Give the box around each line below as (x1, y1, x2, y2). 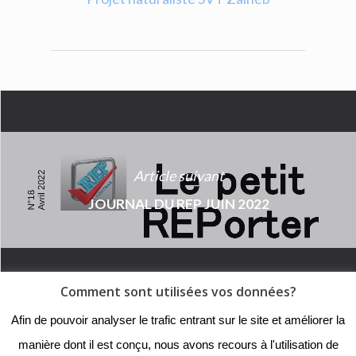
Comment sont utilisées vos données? (60, 282, 296, 300)
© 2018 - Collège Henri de (98, 312, 258, 330)
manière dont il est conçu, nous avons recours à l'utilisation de (17, 337, 339, 351)
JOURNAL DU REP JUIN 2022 (87, 195, 269, 212)
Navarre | (82, 336, 149, 354)
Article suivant (133, 166, 224, 184)
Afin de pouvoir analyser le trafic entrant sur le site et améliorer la (11, 312, 345, 327)
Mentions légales (148, 336, 269, 354)
